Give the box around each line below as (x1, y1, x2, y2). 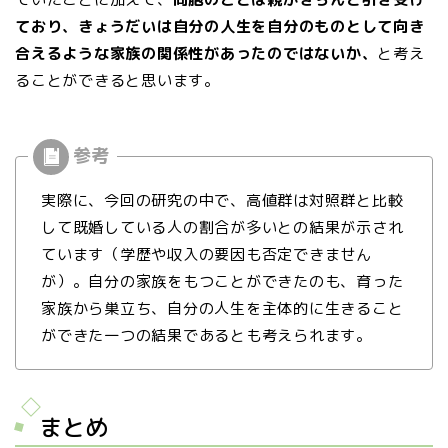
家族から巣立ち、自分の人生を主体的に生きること (41, 297, 404, 319)
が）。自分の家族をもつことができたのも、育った (41, 270, 404, 292)
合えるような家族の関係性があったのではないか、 (15, 42, 378, 64)
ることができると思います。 (15, 69, 220, 91)
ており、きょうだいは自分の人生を (15, 15, 268, 37)
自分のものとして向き (267, 15, 425, 37)
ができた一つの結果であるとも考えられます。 (41, 324, 372, 346)
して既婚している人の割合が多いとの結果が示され (41, 216, 404, 238)
